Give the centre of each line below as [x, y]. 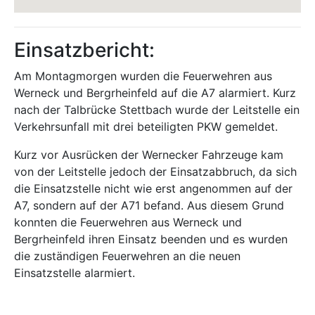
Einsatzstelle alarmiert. [75, 273]
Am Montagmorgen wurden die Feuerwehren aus [143, 76]
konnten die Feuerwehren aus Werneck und [128, 222]
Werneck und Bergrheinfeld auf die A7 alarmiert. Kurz [155, 93]
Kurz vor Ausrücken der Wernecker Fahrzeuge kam [149, 155]
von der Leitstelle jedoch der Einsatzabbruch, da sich [155, 172]
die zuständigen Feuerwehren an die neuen [127, 256]
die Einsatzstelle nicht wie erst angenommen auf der [153, 188]
